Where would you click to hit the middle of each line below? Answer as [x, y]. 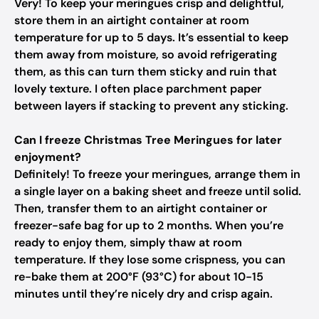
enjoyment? [48, 157]
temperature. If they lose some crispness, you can [150, 260]
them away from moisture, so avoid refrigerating [146, 54]
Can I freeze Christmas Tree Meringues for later [148, 140]
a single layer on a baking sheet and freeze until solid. [158, 191]
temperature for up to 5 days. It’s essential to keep [151, 37]
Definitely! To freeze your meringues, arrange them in [157, 174]
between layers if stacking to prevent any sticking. [151, 106]
